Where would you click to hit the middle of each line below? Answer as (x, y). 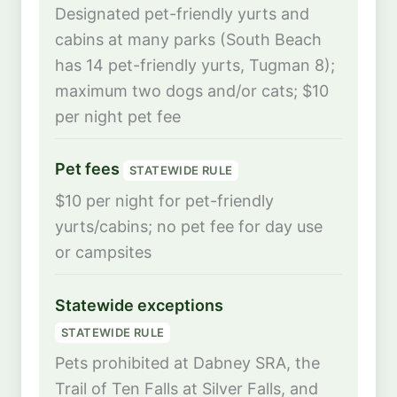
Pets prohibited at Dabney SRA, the (187, 363)
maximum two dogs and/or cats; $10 (192, 90)
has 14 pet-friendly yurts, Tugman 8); (195, 65)
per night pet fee (118, 116)
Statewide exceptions (139, 306)
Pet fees (89, 169)
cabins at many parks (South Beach (188, 39)
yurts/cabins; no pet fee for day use (189, 227)
